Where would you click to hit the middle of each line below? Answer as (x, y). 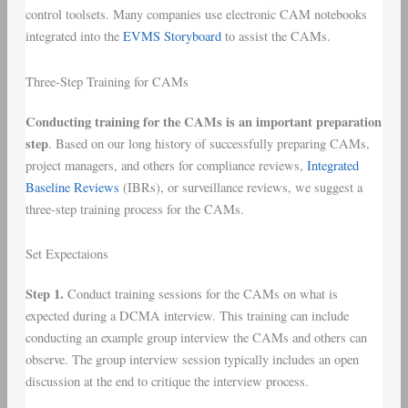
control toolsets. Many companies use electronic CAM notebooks (196, 15)
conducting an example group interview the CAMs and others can (196, 338)
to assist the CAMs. (275, 36)
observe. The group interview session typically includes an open (192, 360)
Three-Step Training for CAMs (107, 81)
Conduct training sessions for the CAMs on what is (200, 294)
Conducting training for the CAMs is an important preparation (203, 121)
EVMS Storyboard (172, 36)
